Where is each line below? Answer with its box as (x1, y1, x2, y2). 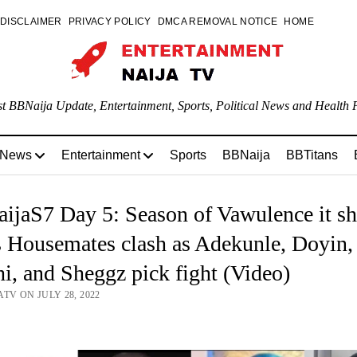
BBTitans (286, 148, 338, 162)
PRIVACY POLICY (68, 16, 151, 27)
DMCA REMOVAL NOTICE (157, 16, 278, 27)
